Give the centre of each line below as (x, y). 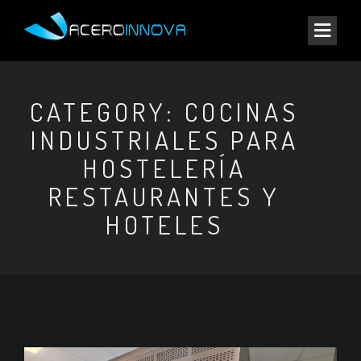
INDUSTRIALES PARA (164, 140)
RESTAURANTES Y (164, 196)
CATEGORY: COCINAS (164, 112)
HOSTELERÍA (164, 168)
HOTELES (164, 224)
